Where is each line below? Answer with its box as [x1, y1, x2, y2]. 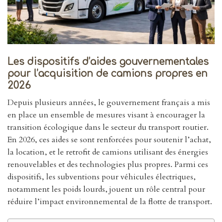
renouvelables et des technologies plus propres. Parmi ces [7, 159, 208, 170]
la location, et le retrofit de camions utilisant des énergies [7, 146, 208, 158]
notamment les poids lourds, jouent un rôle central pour [7, 183, 205, 195]
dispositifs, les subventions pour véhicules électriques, [7, 171, 196, 182]
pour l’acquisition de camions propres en [7, 68, 208, 79]
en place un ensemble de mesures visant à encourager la [7, 109, 205, 120]
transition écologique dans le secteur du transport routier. [7, 121, 209, 133]
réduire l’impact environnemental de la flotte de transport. [7, 196, 212, 207]
